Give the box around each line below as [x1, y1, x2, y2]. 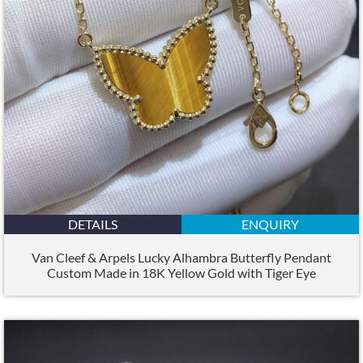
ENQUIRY [241, 216, 299, 232]
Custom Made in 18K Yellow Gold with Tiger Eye [47, 264, 316, 280]
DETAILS [68, 216, 117, 232]
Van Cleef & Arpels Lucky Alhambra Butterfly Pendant [32, 249, 331, 265]
